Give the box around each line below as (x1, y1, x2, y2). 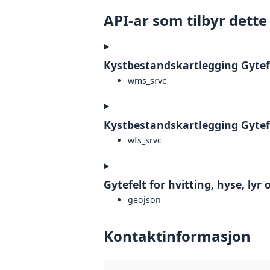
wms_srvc (128, 75, 166, 86)
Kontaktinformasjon (104, 226, 251, 246)
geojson (128, 194, 161, 206)
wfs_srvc (128, 134, 162, 146)
